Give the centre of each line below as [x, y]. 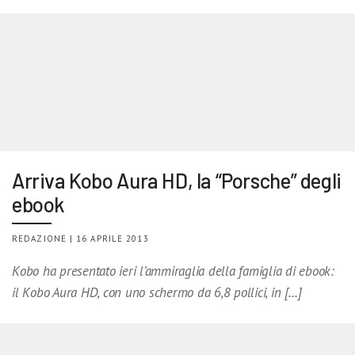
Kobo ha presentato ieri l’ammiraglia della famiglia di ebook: [173, 271]
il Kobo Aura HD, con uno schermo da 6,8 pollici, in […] [157, 292]
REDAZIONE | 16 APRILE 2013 [80, 238]
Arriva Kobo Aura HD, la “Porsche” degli [177, 180]
